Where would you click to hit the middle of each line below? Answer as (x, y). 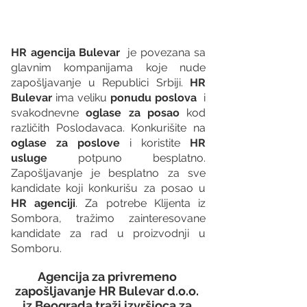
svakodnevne (49, 112)
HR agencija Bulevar (65, 52)
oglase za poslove (65, 143)
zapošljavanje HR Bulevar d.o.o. (108, 291)
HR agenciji (44, 203)
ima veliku (83, 97)
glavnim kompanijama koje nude (108, 67)
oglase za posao (133, 112)
